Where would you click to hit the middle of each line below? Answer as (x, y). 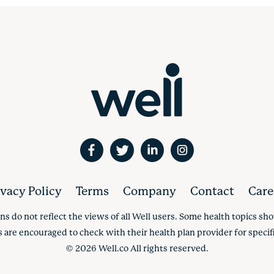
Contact (212, 192)
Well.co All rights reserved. (153, 249)
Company (149, 192)
